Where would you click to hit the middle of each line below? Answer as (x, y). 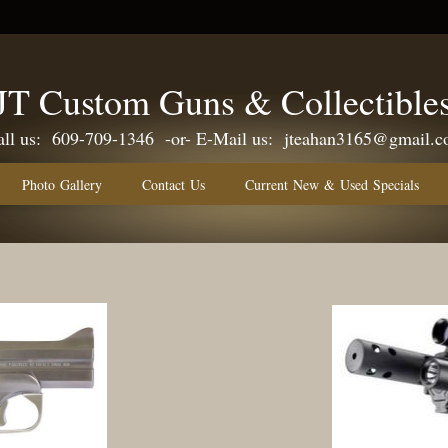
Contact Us (173, 184)
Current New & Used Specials (332, 184)
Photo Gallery (62, 184)
